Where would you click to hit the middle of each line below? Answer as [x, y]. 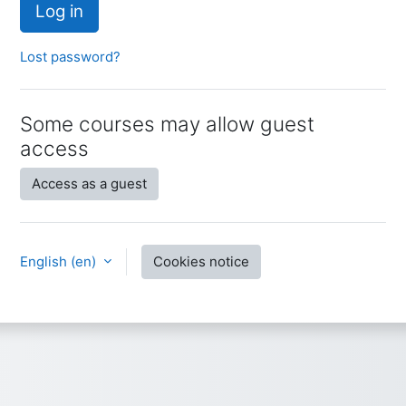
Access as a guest [89, 183]
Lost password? [70, 56]
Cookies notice [201, 261]
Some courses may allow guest [167, 123]
